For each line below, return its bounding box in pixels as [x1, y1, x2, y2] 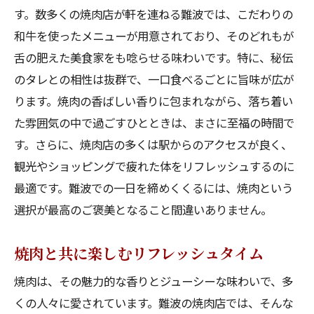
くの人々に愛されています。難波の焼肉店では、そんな [14, 294, 293, 311]
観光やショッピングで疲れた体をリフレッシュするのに [14, 158, 294, 175]
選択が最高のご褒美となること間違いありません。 [14, 201, 272, 218]
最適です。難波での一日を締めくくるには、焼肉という [14, 179, 293, 196]
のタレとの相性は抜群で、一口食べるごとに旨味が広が [14, 71, 294, 88]
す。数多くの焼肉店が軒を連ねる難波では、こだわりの [14, 6, 293, 22]
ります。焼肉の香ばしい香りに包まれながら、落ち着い [14, 93, 293, 109]
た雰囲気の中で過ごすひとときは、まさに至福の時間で [14, 114, 294, 131]
